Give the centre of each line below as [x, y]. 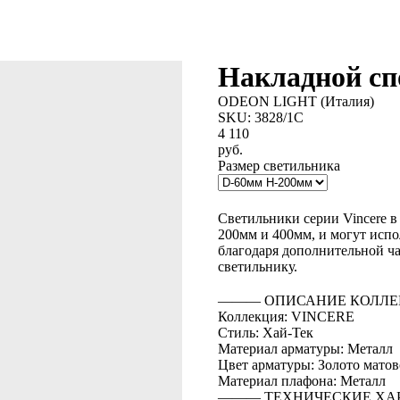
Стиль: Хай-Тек [266, 333]
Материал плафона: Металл [302, 381]
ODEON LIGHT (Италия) [296, 101]
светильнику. [258, 267]
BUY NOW [254, 200]
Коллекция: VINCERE [286, 317]
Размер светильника [279, 166]
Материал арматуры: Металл [305, 349]
